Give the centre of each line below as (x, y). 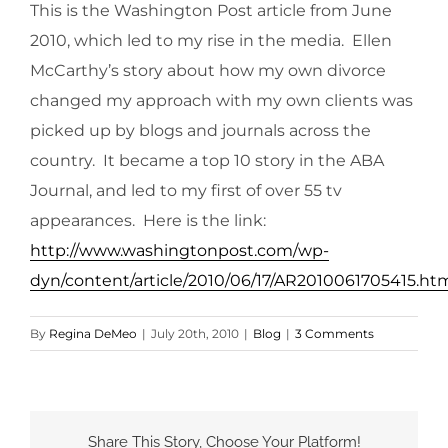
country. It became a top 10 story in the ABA (207, 161)
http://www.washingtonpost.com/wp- (179, 251)
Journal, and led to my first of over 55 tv (186, 191)
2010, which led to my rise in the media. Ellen (211, 41)
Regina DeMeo (93, 334)
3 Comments (334, 334)
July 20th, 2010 (195, 334)
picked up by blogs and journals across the (200, 131)
